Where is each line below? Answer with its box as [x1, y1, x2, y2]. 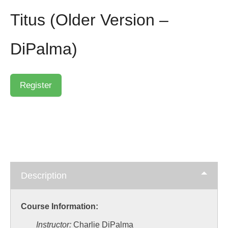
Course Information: [21, 202, 98, 211]
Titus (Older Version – [10, 10, 168, 29]
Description [21, 170, 67, 181]
